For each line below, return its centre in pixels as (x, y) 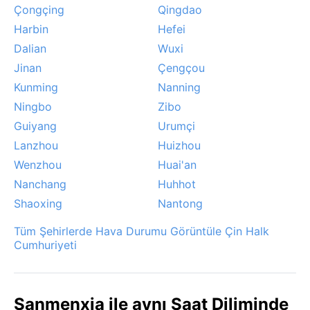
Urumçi (176, 126)
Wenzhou (38, 164)
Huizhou (179, 145)
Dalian (30, 48)
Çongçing (39, 9)
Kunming (36, 87)
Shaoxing (38, 203)
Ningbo (33, 106)
